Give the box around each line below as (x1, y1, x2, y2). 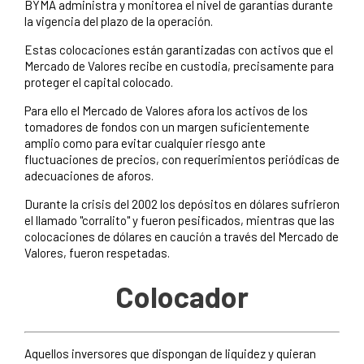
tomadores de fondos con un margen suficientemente (24, 119, 310, 135)
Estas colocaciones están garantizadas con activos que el (24, 42, 333, 58)
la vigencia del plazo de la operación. (24, 14, 213, 29)
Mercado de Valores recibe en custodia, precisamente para (24, 58, 334, 74)
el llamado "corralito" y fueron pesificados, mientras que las (24, 213, 335, 228)
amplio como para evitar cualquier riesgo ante (24, 136, 266, 151)
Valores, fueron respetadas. (24, 245, 170, 261)
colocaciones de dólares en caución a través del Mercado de (24, 229, 339, 245)
